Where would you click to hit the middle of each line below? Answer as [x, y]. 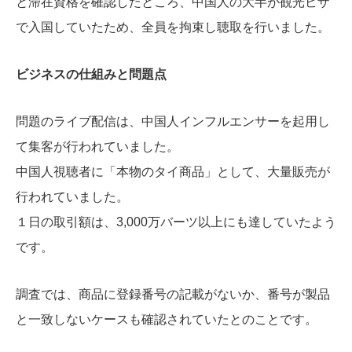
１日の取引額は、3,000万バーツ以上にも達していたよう [176, 222]
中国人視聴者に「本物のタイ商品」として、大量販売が [173, 172]
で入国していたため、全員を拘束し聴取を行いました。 [173, 27]
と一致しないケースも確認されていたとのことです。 [167, 320]
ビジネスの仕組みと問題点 [91, 75]
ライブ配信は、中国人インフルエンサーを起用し [192, 122]
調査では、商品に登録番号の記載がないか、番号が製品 [173, 295]
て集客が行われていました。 [97, 147]
